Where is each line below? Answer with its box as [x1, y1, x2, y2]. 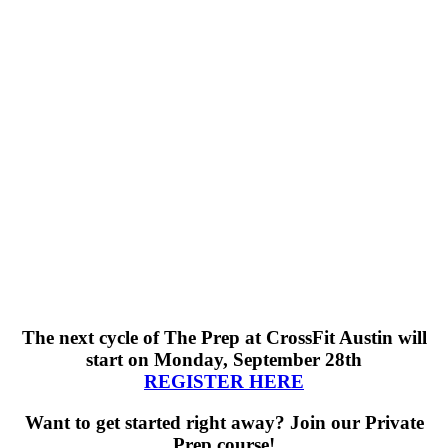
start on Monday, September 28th [86, 348, 362, 370]
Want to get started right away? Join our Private [24, 411, 424, 433]
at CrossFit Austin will [239, 326, 427, 348]
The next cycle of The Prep [21, 326, 240, 348]
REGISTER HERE [144, 370, 304, 392]
